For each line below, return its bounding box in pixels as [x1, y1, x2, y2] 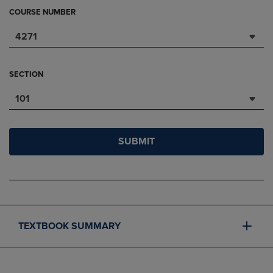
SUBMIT [118, 135, 155, 147]
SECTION [9, 69, 43, 79]
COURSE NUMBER [9, 7, 76, 17]
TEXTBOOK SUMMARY [18, 220, 121, 232]
